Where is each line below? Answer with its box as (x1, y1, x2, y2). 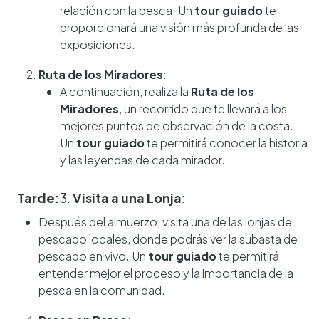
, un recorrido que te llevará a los (119, 101, 287, 117)
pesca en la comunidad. (38, 283, 165, 298)
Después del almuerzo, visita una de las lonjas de (38, 214, 292, 230)
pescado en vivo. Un (38, 249, 148, 264)
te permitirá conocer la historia (145, 135, 308, 151)
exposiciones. (60, 37, 135, 53)
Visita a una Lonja (73, 189, 182, 206)
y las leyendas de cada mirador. (60, 152, 225, 168)
